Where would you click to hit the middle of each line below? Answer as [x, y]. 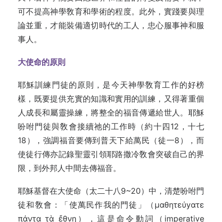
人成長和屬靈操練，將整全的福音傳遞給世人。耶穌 [111, 112]
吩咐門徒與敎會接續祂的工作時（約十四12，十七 [111, 126]
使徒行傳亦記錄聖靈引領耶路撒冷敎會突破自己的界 [111, 154]
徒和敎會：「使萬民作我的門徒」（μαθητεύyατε [111, 205]
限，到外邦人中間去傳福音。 [69, 168]
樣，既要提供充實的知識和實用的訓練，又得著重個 [111, 99]
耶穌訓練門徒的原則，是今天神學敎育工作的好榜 [111, 85]
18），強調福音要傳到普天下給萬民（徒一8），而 [111, 140]
